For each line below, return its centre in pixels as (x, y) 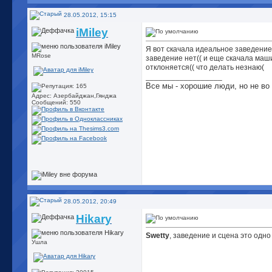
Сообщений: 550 (56, 103)
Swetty (158, 236)
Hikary (94, 219)
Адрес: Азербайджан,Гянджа (74, 96)
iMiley (92, 32)
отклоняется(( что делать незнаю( (205, 67)
